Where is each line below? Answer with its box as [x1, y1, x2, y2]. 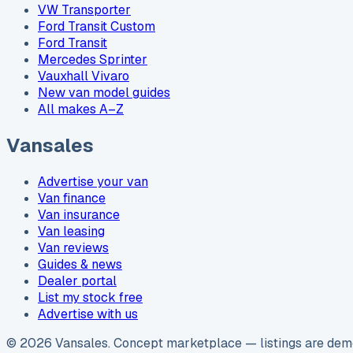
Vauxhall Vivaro [38, 68, 129, 85]
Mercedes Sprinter [38, 51, 147, 69]
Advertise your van [38, 173, 148, 191]
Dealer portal [38, 273, 117, 290]
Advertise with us [38, 306, 138, 323]
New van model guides [38, 84, 170, 102]
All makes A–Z [38, 101, 124, 118]
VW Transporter [38, 2, 131, 19]
